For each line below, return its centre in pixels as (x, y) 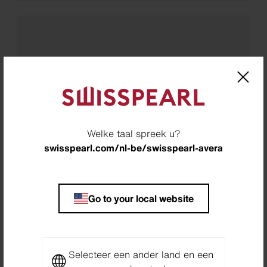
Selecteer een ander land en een (141, 254)
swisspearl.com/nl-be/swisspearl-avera (133, 148)
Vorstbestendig (133, 115)
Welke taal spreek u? (133, 133)
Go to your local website (141, 198)
